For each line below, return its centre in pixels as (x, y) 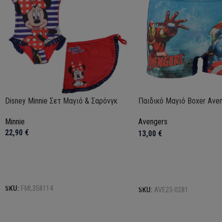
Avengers (153, 122)
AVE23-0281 (171, 190)
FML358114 (37, 189)
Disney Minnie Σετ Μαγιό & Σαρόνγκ (61, 101)
